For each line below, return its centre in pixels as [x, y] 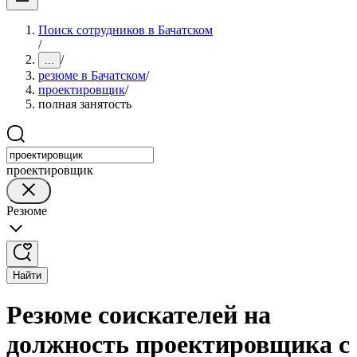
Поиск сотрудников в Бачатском [126, 30]
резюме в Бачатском [92, 75]
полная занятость [85, 104]
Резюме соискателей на [139, 315]
